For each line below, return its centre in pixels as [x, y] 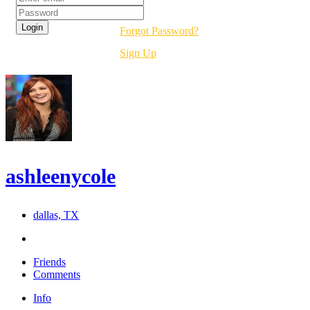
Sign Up [138, 53]
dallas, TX [56, 215]
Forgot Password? [159, 31]
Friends [49, 262]
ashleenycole [61, 176]
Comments [57, 275]
